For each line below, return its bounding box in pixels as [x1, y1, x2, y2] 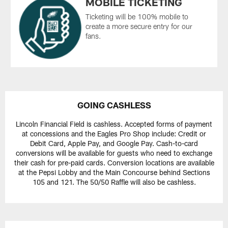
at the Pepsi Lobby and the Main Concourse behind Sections [18, 168, 210, 177]
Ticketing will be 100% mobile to [85, 12, 189, 21]
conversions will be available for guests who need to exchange [16, 149, 212, 158]
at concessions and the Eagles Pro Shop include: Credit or [22, 129, 206, 138]
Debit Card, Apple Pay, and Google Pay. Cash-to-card [30, 139, 198, 148]
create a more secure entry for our [85, 21, 193, 31]
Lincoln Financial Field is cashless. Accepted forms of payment [16, 120, 212, 129]
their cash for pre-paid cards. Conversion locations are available [14, 158, 214, 167]
